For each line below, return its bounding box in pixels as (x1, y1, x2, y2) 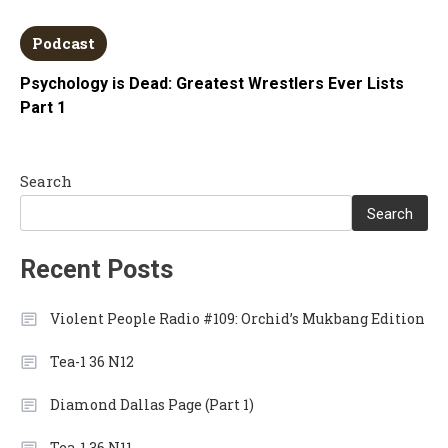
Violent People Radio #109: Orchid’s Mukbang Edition (50, 309, 425, 329)
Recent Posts (20, 255, 173, 285)
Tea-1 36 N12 (50, 352, 134, 372)
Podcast (32, 33, 96, 54)
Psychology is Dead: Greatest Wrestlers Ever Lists (20, 74, 405, 94)
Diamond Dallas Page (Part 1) (50, 395, 254, 415)
